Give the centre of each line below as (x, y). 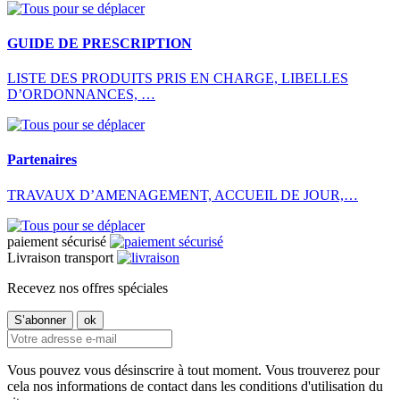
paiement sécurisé (57, 241)
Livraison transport (60, 257)
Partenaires (42, 160)
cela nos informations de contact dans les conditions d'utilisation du (195, 386)
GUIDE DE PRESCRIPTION (100, 43)
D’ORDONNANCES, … (81, 95)
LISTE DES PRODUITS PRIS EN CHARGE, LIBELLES (178, 79)
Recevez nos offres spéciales (87, 287)
